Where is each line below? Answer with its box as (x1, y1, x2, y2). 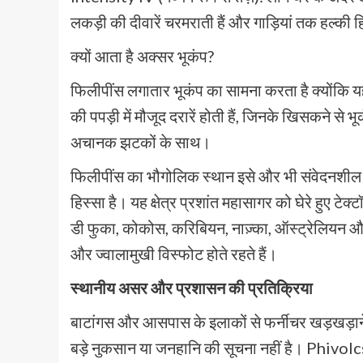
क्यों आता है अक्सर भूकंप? (70, 46, 214, 66)
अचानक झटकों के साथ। (70, 132, 211, 152)
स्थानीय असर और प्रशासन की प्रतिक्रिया (70, 278, 313, 298)
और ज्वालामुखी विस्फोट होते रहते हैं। (70, 244, 277, 264)
